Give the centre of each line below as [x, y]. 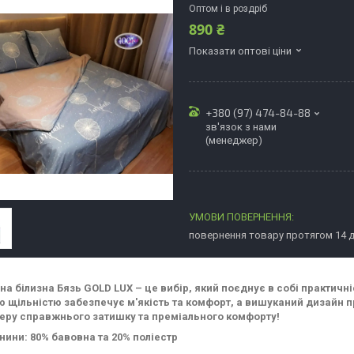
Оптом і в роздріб [228, 9]
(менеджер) [234, 140]
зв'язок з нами [241, 126]
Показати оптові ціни [240, 51]
